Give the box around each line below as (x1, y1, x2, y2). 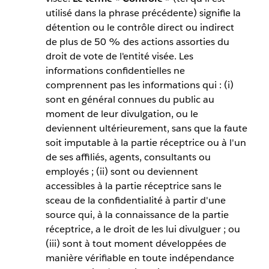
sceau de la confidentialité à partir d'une (45, 194, 226, 207)
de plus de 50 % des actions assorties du (45, 35, 229, 49)
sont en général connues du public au (45, 93, 214, 106)
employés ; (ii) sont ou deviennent (45, 165, 198, 178)
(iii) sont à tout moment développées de (45, 237, 226, 250)
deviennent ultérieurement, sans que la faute (45, 122, 247, 135)
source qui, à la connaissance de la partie (45, 208, 229, 222)
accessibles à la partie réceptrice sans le (45, 180, 222, 193)
